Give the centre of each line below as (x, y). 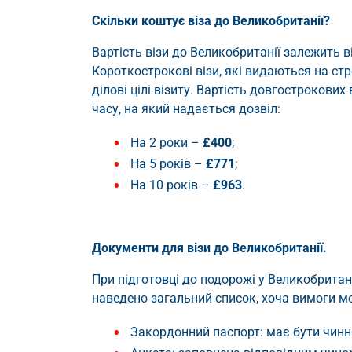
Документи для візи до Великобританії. (209, 248)
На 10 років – (172, 185)
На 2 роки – (167, 143)
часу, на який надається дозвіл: (186, 109)
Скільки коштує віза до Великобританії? (211, 21)
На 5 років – (168, 164)
